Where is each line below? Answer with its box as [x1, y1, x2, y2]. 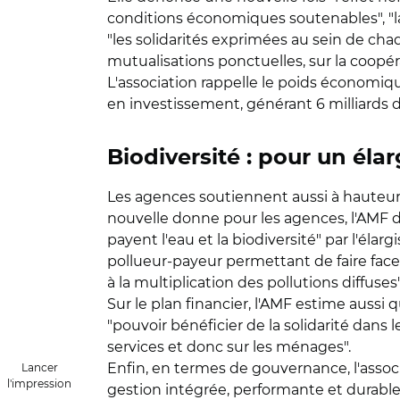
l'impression [7, 376, 71, 390]
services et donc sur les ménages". [107, 338, 351, 355]
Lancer [21, 360, 58, 374]
